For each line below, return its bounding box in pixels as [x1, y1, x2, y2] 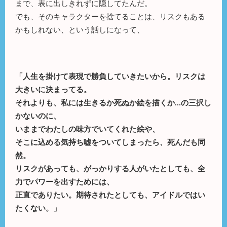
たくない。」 [15, 203, 61, 212]
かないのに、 [15, 110, 61, 120]
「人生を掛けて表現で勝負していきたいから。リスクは [15, 71, 205, 81]
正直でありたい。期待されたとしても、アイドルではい [15, 190, 205, 199]
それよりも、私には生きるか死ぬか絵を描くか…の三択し [15, 97, 211, 107]
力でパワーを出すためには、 [15, 176, 114, 186]
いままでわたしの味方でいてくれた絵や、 [15, 124, 160, 133]
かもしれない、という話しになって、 [15, 24, 144, 34]
